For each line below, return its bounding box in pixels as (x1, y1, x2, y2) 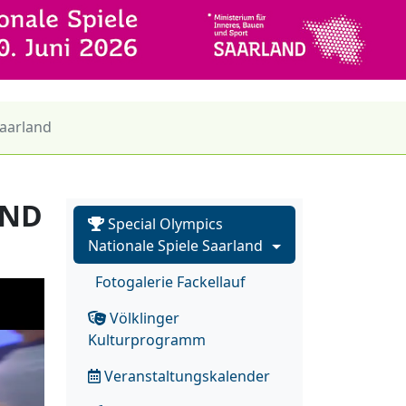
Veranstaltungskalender (101, 365, 270, 386)
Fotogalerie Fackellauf (95, 271, 246, 292)
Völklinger (106, 307, 179, 328)
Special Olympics (104, 213, 223, 234)
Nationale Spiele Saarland (88, 235, 263, 256)
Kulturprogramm (88, 329, 206, 350)
